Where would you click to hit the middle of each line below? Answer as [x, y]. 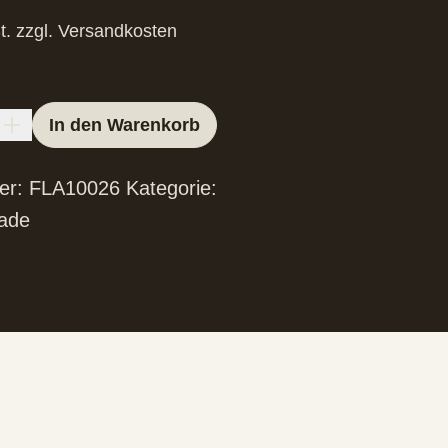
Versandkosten [117, 31]
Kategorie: [171, 188]
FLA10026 [74, 188]
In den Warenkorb [124, 125]
